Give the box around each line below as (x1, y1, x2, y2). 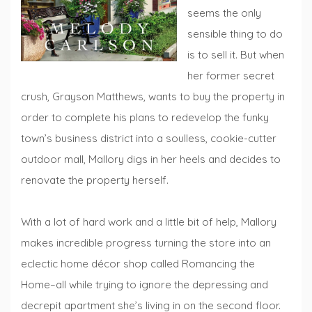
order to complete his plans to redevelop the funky (21, 111, 269, 125)
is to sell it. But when (187, 48, 284, 62)
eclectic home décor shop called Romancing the (21, 257, 255, 271)
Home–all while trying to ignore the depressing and (21, 278, 268, 292)
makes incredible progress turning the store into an (21, 236, 271, 250)
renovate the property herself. (21, 173, 169, 187)
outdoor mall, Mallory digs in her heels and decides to (21, 153, 281, 166)
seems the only (187, 6, 261, 20)
